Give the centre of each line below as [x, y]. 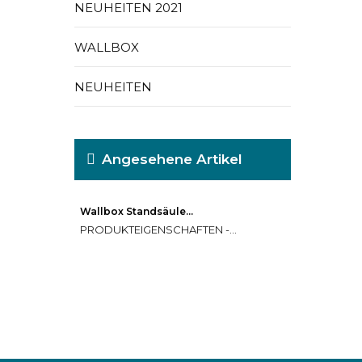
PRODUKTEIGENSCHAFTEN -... [158, 229]
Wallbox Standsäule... [137, 211]
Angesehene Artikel [172, 159]
